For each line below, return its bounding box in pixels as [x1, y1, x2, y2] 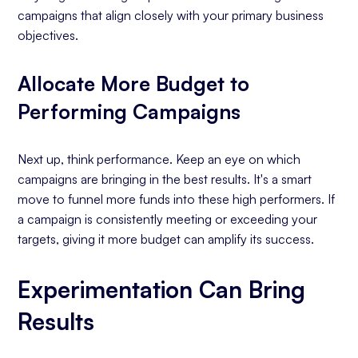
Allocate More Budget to [18, 70, 250, 96]
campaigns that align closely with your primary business [18, 7, 324, 23]
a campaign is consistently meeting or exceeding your [18, 211, 318, 227]
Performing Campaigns [18, 98, 241, 124]
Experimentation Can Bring [18, 275, 306, 304]
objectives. [18, 27, 79, 43]
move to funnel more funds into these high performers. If [18, 191, 336, 207]
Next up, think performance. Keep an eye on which [18, 151, 301, 167]
